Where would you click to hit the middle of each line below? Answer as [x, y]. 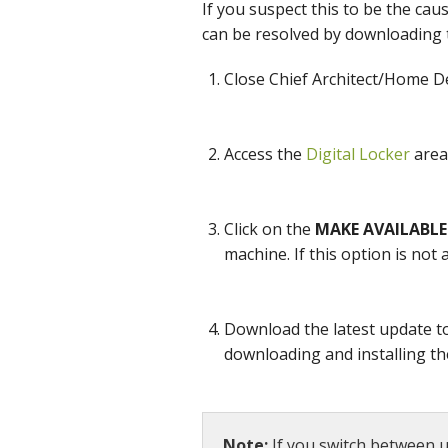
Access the [264, 154]
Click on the [269, 229]
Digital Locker [357, 154]
